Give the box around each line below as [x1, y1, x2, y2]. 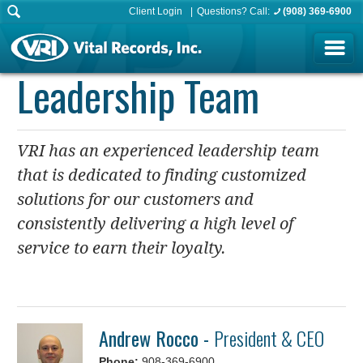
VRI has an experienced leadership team [17, 141, 320, 160]
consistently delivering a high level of [17, 214, 294, 233]
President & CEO [214, 323, 325, 352]
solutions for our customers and [17, 190, 254, 209]
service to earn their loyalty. [17, 238, 227, 258]
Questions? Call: [196, 6, 272, 17]
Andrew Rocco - [99, 323, 215, 352]
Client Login [128, 6, 182, 17]
